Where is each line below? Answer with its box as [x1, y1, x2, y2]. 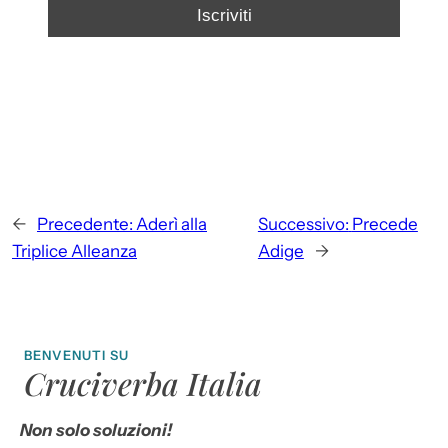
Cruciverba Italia [24, 362, 262, 405]
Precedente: [37, 214, 133, 235]
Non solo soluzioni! [20, 420, 172, 441]
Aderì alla [136, 214, 207, 235]
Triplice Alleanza [12, 241, 137, 262]
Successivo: [257, 214, 349, 235]
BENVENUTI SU [24, 347, 130, 364]
